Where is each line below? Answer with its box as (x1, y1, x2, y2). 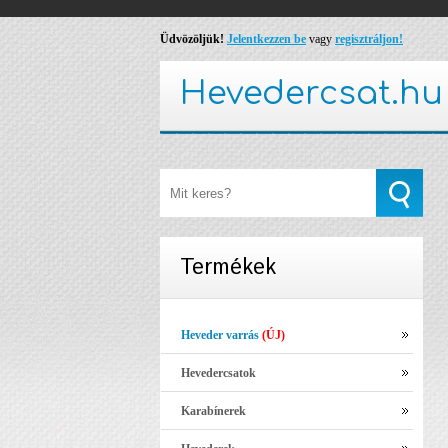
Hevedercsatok (181, 366, 256, 381)
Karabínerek (181, 404, 246, 419)
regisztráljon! (335, 32, 403, 46)
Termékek (180, 252, 276, 284)
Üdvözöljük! (160, 32, 224, 46)
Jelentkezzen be (227, 32, 306, 46)
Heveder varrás (181, 328, 262, 343)
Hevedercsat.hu (180, 76, 443, 111)
